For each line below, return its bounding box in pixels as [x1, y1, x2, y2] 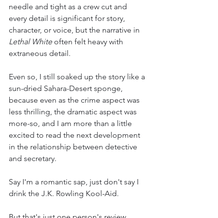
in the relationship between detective [9, 142, 139, 152]
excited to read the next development [9, 130, 142, 140]
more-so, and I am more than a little [9, 119, 134, 128]
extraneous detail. [9, 49, 73, 58]
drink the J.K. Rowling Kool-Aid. [9, 189, 121, 199]
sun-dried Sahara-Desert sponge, [9, 84, 125, 93]
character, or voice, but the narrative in [9, 25, 142, 35]
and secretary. [9, 154, 56, 163]
